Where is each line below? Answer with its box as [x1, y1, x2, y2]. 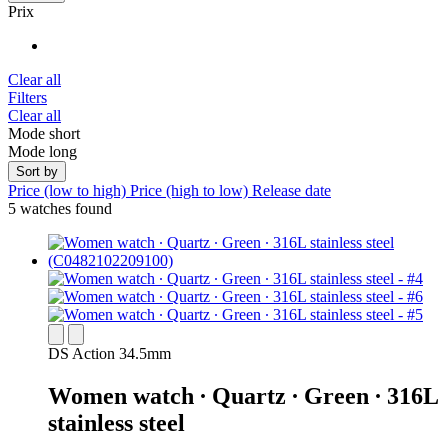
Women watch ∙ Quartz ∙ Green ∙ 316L [48, 383, 438, 410]
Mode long [8, 143, 77, 161]
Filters [8, 89, 47, 107]
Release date [252, 182, 331, 200]
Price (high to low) [130, 182, 252, 200]
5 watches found [8, 200, 112, 218]
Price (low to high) [8, 182, 130, 200]
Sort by [16, 164, 58, 180]
